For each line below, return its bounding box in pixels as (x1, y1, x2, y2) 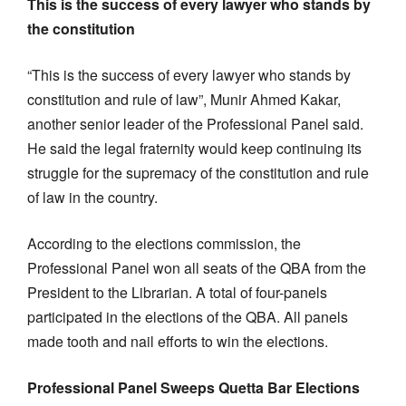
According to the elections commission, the (27, 232, 301, 254)
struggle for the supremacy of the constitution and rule (27, 161, 369, 183)
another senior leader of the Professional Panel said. (27, 112, 363, 134)
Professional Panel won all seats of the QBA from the (27, 256, 366, 278)
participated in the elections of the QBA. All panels (27, 305, 348, 327)
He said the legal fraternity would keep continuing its (27, 137, 362, 159)
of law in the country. (27, 186, 158, 208)
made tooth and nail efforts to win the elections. (27, 330, 328, 352)
